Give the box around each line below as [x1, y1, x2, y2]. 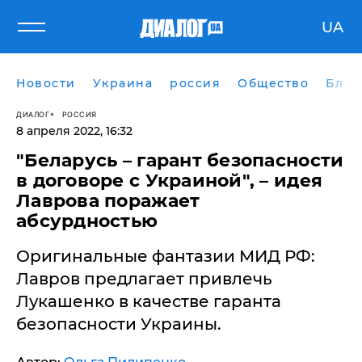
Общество [238, 76, 309, 90]
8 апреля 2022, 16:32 [16, 124, 133, 138]
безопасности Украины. [16, 314, 221, 334]
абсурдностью [16, 210, 158, 232]
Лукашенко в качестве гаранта [16, 292, 281, 311]
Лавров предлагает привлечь [16, 269, 272, 288]
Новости [16, 76, 76, 90]
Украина [92, 76, 153, 90]
